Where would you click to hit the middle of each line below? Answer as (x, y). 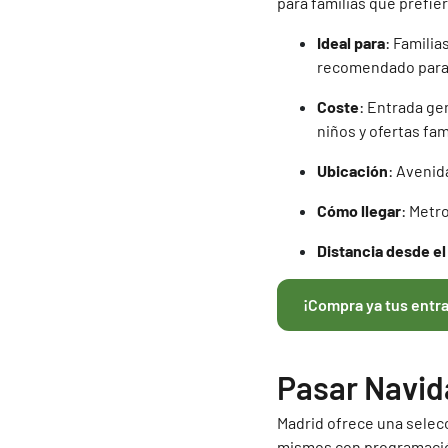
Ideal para (351, 42)
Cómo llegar (359, 210)
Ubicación (352, 170)
